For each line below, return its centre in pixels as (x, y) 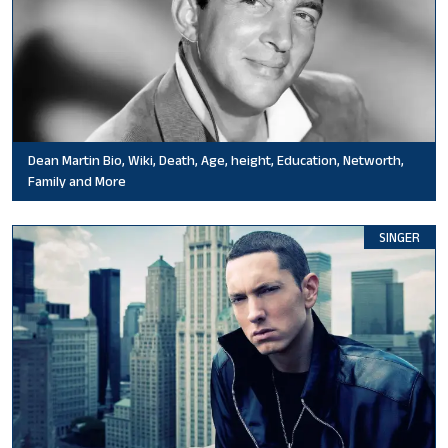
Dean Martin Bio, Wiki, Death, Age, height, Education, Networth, (216, 159)
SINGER (399, 237)
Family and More (77, 180)
